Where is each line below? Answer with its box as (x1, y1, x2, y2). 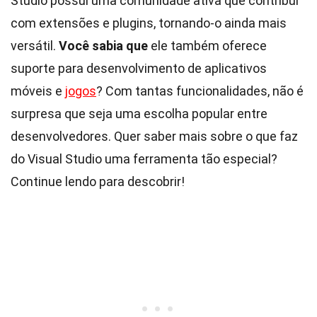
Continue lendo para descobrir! (11, 174, 185, 189)
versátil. (11, 38, 59, 53)
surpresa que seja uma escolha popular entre (11, 106, 267, 121)
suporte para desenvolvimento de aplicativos (11, 61, 267, 76)
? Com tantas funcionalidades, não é (96, 83, 304, 98)
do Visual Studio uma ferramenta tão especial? (11, 151, 277, 166)
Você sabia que (59, 38, 148, 53)
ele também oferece (148, 38, 267, 53)
